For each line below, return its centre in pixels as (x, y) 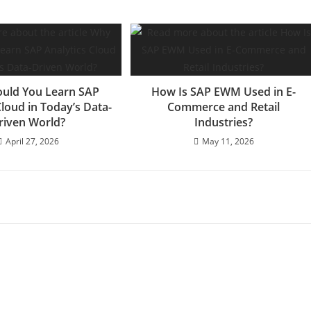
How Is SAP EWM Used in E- (224, 91)
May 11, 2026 (228, 141)
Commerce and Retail (224, 107)
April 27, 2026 (32, 141)
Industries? (224, 122)
